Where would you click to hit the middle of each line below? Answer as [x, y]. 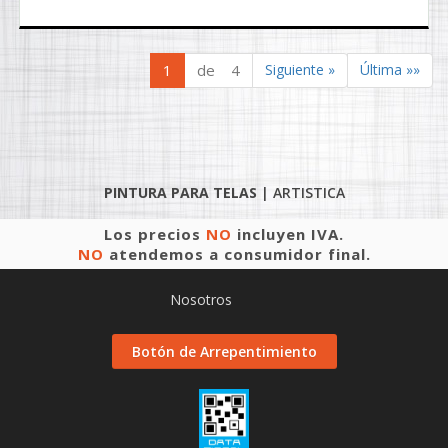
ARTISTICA [308, 192]
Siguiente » [300, 69]
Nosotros [200, 299]
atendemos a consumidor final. [237, 254]
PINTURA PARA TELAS [180, 192]
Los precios [155, 234]
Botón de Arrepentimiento [224, 351]
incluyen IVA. [288, 234]
